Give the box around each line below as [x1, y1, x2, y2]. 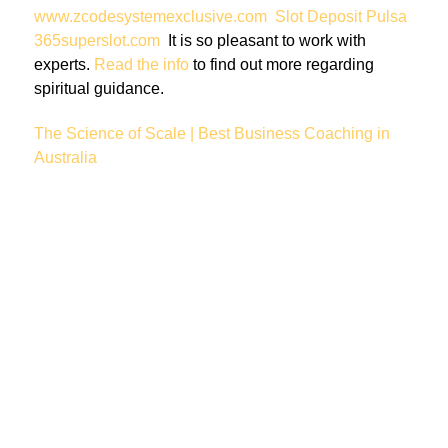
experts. [34, 56, 94, 74]
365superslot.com [34, 32, 160, 50]
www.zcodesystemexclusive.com [34, 8, 267, 26]
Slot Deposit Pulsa [275, 8, 407, 26]
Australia [34, 148, 97, 166]
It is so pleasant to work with [160, 32, 366, 50]
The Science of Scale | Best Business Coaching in [34, 124, 390, 142]
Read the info [94, 56, 189, 74]
